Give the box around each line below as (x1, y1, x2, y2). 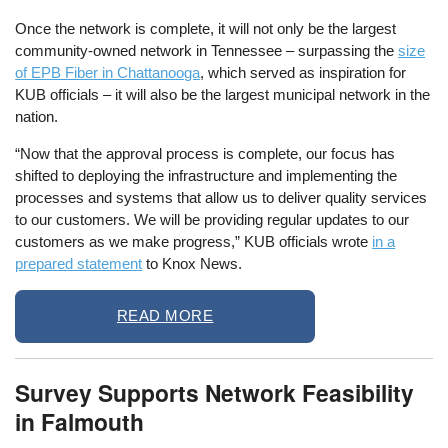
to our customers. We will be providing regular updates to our (15, 211, 410, 229)
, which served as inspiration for (200, 63, 407, 81)
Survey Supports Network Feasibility (15, 375, 415, 409)
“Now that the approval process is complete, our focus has (15, 145, 396, 163)
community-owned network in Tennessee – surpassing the (15, 41, 399, 59)
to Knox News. (142, 255, 243, 273)
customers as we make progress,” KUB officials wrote (15, 233, 373, 251)
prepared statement (15, 255, 143, 273)
